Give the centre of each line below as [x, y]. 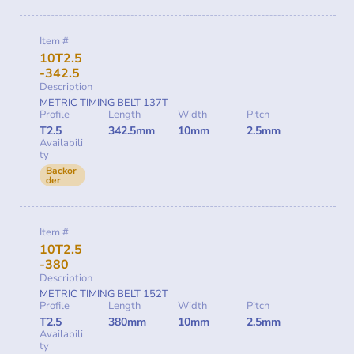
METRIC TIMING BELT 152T [104, 294]
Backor [61, 170]
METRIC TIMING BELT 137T [104, 102]
